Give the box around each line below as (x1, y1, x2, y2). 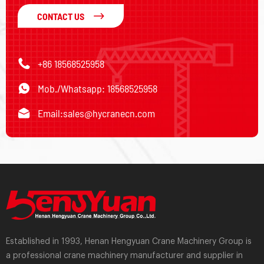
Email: (38, 107, 63, 120)
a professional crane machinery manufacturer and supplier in (6, 252, 243, 260)
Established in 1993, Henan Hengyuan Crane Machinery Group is (6, 237, 252, 246)
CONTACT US (37, 10, 84, 22)
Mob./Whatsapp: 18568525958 (38, 82, 157, 95)
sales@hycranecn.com (63, 107, 155, 120)
